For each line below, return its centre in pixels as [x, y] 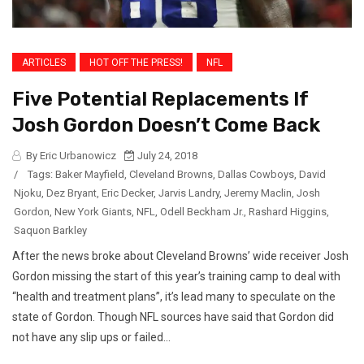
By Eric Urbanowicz [70, 155]
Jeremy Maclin [258, 193]
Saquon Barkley [50, 230]
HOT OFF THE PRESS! [136, 62]
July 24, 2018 [166, 155]
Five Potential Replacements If [160, 99]
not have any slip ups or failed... [91, 337]
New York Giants [93, 211]
